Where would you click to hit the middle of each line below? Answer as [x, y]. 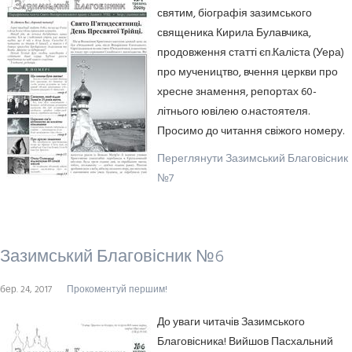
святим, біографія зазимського [235, 14]
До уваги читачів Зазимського [231, 323]
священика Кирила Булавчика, [234, 33]
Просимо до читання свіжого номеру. [251, 132]
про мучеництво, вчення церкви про [247, 73]
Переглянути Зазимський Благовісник [253, 159]
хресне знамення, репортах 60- [237, 92]
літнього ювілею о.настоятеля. [233, 112]
